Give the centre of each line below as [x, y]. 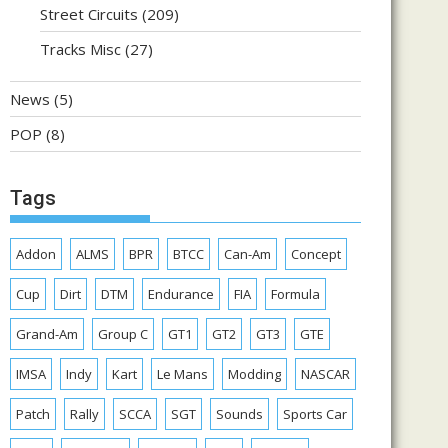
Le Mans [182, 374]
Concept [316, 254]
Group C [123, 334]
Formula [295, 294]
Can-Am [247, 254]
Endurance [181, 294]
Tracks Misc [80, 48]
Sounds [239, 414]
